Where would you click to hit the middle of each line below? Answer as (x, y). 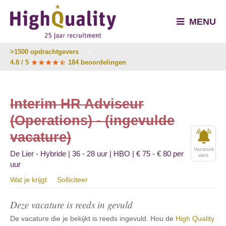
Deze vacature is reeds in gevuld (71, 205)
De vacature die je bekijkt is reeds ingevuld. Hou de (93, 218)
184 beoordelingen (96, 62)
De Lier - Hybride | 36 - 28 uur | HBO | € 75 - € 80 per (97, 154)
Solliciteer (72, 180)
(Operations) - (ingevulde (92, 121)
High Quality (195, 218)
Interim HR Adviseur (77, 104)
